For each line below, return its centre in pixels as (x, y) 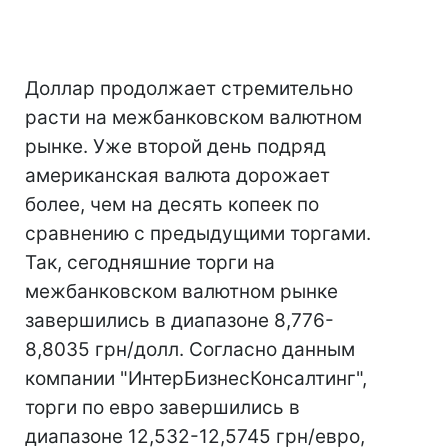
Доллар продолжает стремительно (189, 88)
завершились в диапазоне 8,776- (179, 320)
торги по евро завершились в (162, 407)
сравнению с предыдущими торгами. (198, 233)
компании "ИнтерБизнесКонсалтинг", (196, 378)
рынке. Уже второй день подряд (175, 146)
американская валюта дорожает (177, 175)
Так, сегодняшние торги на (150, 262)
